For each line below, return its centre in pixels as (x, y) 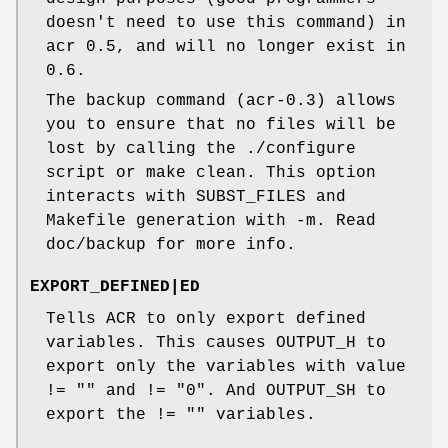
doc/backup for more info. (171, 245)
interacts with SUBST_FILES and (196, 197)
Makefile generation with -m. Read (211, 221)
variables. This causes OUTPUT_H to (216, 343)
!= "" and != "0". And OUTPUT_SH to (216, 391)
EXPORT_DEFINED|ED (115, 287)
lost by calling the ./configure (201, 149)
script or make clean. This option (211, 173)
